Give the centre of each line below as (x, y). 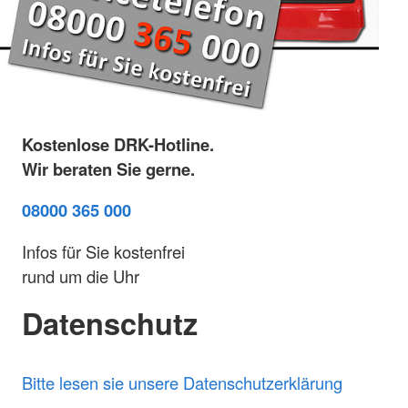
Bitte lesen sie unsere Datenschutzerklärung (182, 382)
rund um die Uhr (81, 275)
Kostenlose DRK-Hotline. (118, 144)
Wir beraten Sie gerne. (108, 168)
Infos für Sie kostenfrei (103, 251)
